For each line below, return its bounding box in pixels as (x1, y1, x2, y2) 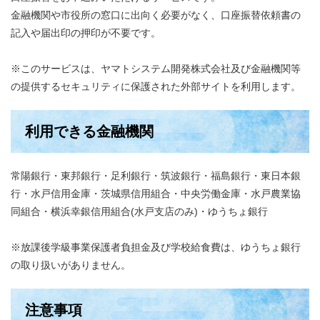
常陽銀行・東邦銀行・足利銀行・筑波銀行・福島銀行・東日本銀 (11, 170, 301, 181)
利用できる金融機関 (25, 124, 154, 139)
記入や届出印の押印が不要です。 (11, 27, 161, 39)
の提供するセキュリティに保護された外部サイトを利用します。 (11, 81, 301, 92)
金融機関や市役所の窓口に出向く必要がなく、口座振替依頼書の (11, 9, 301, 21)
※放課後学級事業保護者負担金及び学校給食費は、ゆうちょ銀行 (11, 241, 301, 253)
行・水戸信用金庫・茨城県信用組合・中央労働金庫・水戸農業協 (11, 188, 301, 199)
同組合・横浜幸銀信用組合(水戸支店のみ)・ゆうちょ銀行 (11, 206, 268, 217)
